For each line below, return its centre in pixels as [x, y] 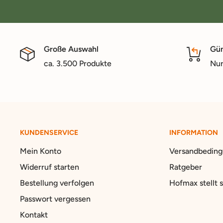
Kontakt [34, 215]
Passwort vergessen [55, 199]
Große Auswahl [71, 49]
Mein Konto [41, 151]
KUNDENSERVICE [49, 133]
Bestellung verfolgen [57, 183]
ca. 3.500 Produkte [78, 64]
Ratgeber [186, 167]
